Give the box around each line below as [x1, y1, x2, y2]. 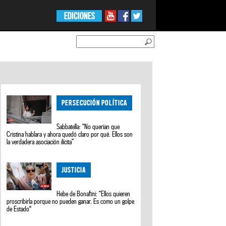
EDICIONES [64, 11, 95, 21]
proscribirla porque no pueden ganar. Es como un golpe [6, 197, 134, 205]
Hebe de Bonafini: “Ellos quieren [56, 189, 131, 198]
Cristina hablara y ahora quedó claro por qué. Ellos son [6, 130, 133, 139]
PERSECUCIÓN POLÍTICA [62, 98, 128, 107]
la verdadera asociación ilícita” [6, 138, 74, 146]
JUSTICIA [62, 165, 86, 174]
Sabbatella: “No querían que [56, 123, 120, 131]
